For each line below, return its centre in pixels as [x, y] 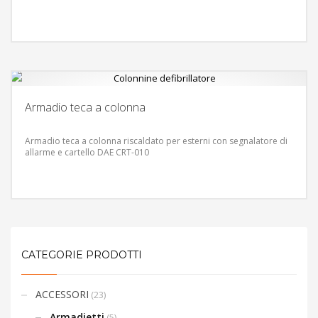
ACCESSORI [62, 294]
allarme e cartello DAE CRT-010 [87, 152]
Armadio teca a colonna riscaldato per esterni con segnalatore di [156, 141]
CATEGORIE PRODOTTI [82, 254]
